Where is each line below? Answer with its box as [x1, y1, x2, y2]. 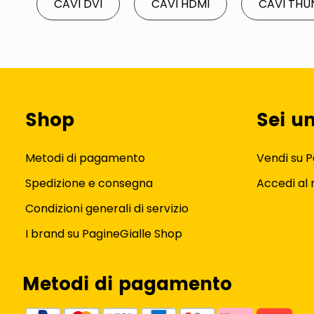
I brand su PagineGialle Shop [25, 226, 182, 242]
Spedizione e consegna [25, 175, 153, 191]
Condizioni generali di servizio [25, 200, 189, 217]
